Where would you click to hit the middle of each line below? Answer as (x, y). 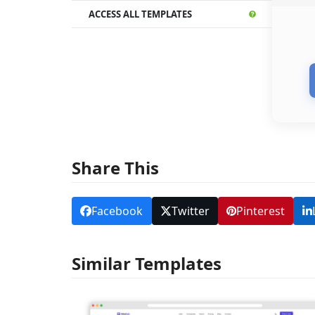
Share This (115, 167)
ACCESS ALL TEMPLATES (140, 14)
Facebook (117, 211)
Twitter (190, 211)
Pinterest (260, 211)
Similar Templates (147, 263)
